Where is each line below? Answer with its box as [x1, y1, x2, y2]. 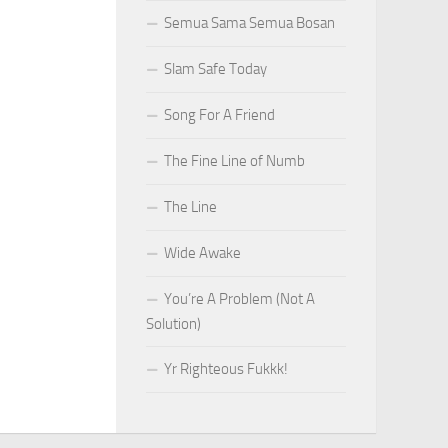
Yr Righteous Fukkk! [164, 360, 288, 378]
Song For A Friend [164, 106, 275, 124]
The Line [164, 198, 217, 216]
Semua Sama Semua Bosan [164, 14, 335, 32]
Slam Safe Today [164, 60, 267, 78]
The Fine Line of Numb [164, 152, 305, 170]
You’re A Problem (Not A [164, 290, 315, 308]
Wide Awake [164, 244, 241, 262]
